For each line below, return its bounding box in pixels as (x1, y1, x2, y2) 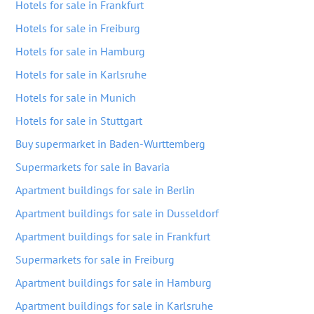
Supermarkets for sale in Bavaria (15, 160, 170, 174)
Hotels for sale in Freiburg (15, 21, 140, 35)
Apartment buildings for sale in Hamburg (15, 275, 212, 289)
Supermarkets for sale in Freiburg (15, 252, 175, 266)
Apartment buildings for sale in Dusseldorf (15, 206, 219, 220)
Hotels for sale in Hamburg (15, 44, 145, 58)
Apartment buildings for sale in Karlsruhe (15, 299, 213, 313)
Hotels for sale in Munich (15, 90, 136, 104)
